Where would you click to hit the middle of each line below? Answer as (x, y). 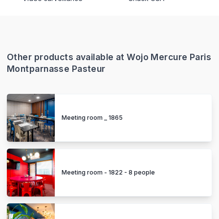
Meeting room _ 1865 (92, 118)
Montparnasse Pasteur (56, 69)
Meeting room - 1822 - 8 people (108, 173)
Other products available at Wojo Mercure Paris (109, 57)
